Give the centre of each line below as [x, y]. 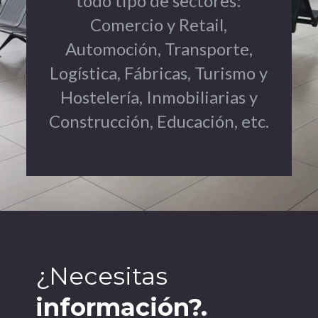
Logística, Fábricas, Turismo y [159, 73]
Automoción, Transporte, [159, 49]
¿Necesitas [102, 276]
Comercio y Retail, [159, 25]
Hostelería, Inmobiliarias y [159, 97]
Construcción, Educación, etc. [159, 121]
